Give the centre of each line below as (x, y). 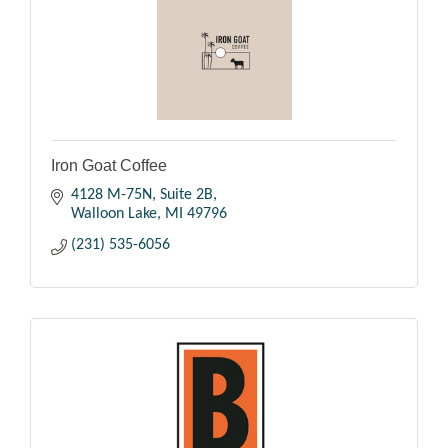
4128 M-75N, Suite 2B (142, 195)
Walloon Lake (114, 214)
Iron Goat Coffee (109, 166)
